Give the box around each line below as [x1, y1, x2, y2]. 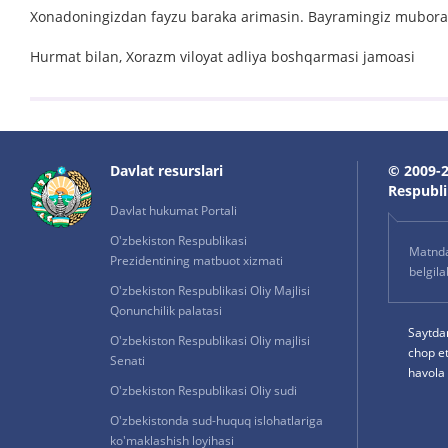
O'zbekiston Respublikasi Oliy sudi [110, 382, 297, 399]
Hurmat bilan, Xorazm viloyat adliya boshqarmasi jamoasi [30, 47, 415, 66]
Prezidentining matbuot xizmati [110, 252, 283, 269]
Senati [110, 352, 145, 369]
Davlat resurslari [110, 161, 223, 180]
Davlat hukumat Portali [110, 202, 237, 219]
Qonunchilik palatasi [110, 302, 222, 319]
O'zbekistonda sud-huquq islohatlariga [110, 412, 323, 429]
